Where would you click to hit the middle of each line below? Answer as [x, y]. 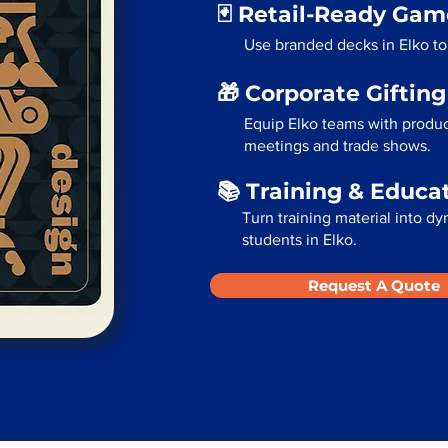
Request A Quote [374, 285]
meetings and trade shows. [337, 145]
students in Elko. [299, 239]
